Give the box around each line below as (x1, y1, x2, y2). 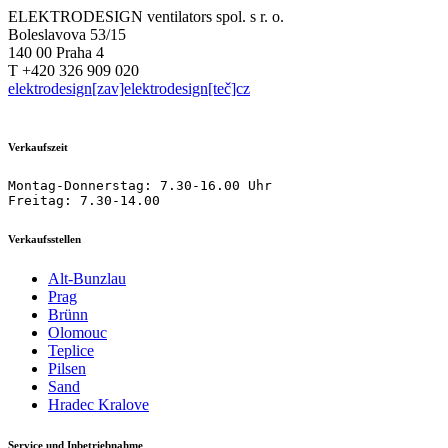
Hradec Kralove (48, 395, 149, 413)
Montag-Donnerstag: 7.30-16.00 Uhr (8, 177, 272, 193)
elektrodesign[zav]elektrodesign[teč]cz (8, 79, 250, 97)
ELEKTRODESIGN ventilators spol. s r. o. (8, 7, 284, 25)
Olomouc (48, 323, 107, 341)
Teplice (48, 341, 94, 359)
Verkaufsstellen (8, 232, 81, 245)
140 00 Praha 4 (8, 43, 104, 61)
